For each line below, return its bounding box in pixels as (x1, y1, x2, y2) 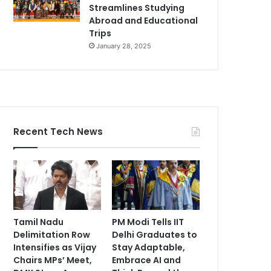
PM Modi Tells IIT (112, 215, 184, 228)
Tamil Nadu (13, 215, 64, 228)
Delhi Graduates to (112, 228, 198, 241)
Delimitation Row (13, 228, 91, 241)
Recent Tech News (13, 125, 103, 138)
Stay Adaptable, (112, 241, 186, 253)
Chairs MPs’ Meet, (13, 253, 93, 266)
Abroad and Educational (89, 15, 198, 27)
